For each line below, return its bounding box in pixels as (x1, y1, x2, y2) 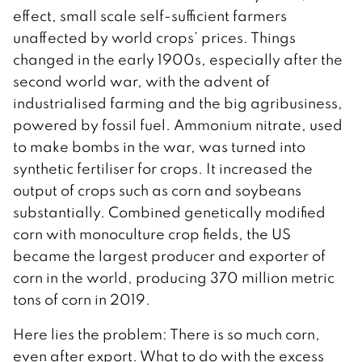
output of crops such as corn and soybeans (13, 180, 301, 200)
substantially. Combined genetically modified (13, 202, 326, 221)
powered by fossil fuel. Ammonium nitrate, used (13, 115, 343, 134)
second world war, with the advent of (13, 71, 270, 90)
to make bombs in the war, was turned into (13, 137, 305, 156)
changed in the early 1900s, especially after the (13, 49, 343, 69)
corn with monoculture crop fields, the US (13, 224, 291, 243)
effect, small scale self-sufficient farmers (13, 6, 287, 25)
